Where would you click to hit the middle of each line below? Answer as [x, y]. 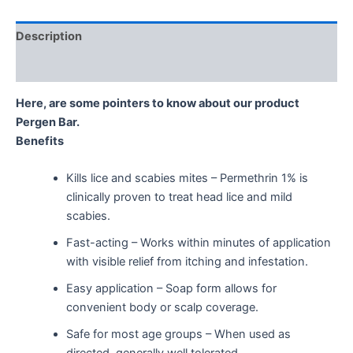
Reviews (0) [50, 67]
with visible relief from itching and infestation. [187, 262]
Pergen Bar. [48, 122]
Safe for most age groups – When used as [178, 334]
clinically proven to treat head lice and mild [179, 197]
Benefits [40, 141]
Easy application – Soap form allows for [171, 289]
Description [49, 37]
